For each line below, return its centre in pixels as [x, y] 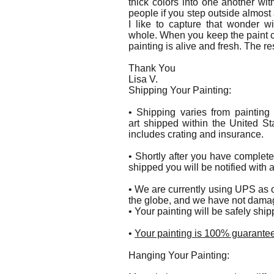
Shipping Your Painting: [181, 90]
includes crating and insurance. [196, 134]
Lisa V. [143, 79]
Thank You [152, 68]
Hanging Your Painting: [180, 255]
